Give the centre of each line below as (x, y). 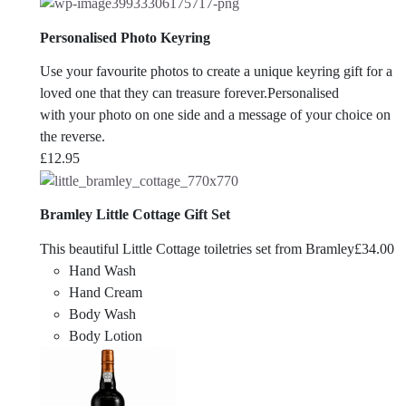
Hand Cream (106, 292)
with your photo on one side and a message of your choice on (215, 114)
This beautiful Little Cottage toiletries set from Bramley (197, 248)
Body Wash (102, 314)
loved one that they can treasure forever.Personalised (189, 92)
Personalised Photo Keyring (125, 37)
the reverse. (72, 136)
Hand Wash (102, 270)
